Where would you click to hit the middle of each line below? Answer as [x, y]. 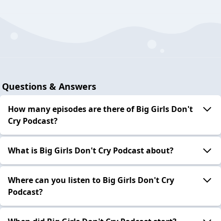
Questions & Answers [49, 86]
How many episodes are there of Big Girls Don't [100, 109]
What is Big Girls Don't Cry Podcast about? [91, 150]
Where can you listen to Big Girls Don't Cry [91, 180]
